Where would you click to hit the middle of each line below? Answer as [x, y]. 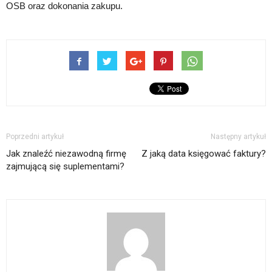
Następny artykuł [238, 137]
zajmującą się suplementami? [65, 166]
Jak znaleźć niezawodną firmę [66, 154]
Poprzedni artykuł [35, 137]
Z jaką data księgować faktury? [204, 154]
